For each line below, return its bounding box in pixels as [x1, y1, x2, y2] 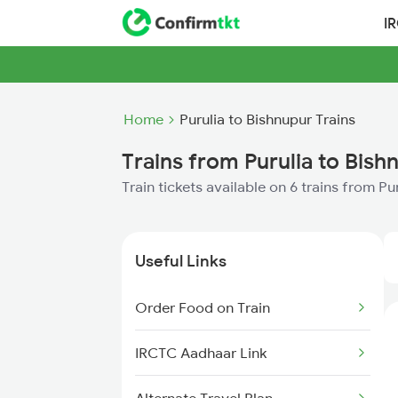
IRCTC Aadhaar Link [135, 344, 267, 362]
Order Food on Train [135, 298, 270, 316]
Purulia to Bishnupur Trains [179, 110, 355, 128]
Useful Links [135, 251, 227, 271]
